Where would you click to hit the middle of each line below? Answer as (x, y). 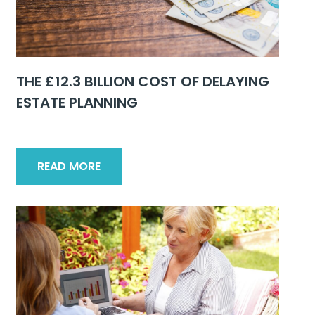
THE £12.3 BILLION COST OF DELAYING (143, 82)
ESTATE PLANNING (77, 103)
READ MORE (69, 166)
